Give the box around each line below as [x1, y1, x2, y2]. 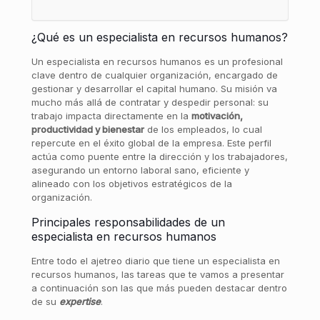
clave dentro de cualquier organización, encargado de [31, 69, 278, 81]
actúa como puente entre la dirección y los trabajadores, [31, 151, 288, 162]
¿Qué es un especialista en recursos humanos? [31, 30, 288, 44]
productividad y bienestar [31, 124, 144, 135]
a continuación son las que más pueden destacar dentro [31, 282, 287, 294]
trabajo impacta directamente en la [31, 110, 191, 121]
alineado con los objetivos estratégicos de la [31, 178, 232, 189]
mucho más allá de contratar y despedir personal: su [31, 96, 269, 108]
